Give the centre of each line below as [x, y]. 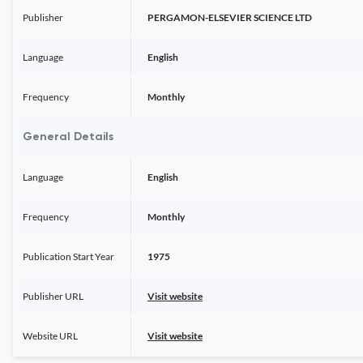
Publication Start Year [68, 256]
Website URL [50, 336]
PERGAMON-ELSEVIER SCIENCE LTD [230, 17]
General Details [68, 137]
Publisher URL [53, 296]
